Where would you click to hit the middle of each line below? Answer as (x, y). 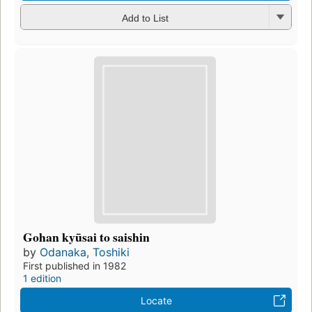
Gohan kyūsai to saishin (86, 236)
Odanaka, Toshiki (85, 252)
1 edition (42, 278)
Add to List (145, 18)
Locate (156, 300)
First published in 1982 (75, 265)
